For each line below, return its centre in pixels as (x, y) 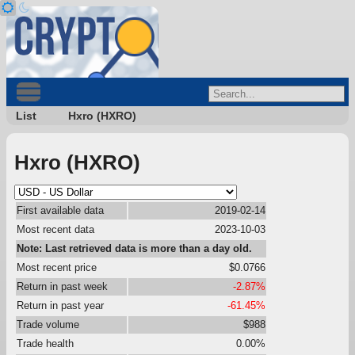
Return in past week (62, 286)
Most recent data (55, 229)
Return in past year (60, 305)
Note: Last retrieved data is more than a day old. (134, 248)
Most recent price (57, 267)
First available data (60, 210)
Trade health (45, 343)
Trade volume (48, 324)
